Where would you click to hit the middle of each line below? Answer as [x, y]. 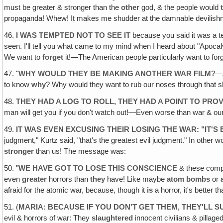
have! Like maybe [136, 179]
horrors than [69, 179]
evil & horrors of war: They [48, 218]
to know [18, 85]
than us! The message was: [80, 152]
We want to [23, 57]
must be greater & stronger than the [63, 7]
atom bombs [189, 179]
